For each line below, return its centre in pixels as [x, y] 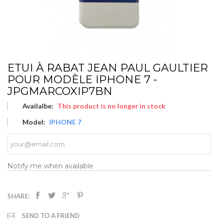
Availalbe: [38, 106]
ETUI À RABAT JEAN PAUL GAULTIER [108, 68]
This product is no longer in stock [111, 106]
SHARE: [18, 196]
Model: [34, 122]
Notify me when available [50, 166]
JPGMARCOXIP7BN [60, 91]
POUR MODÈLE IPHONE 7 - [82, 79]
